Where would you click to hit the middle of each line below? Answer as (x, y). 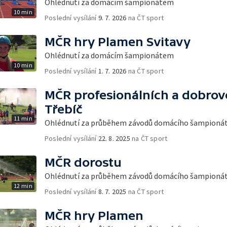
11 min (23, 118)
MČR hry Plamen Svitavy (118, 42)
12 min (23, 185)
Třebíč (64, 109)
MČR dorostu (83, 162)
